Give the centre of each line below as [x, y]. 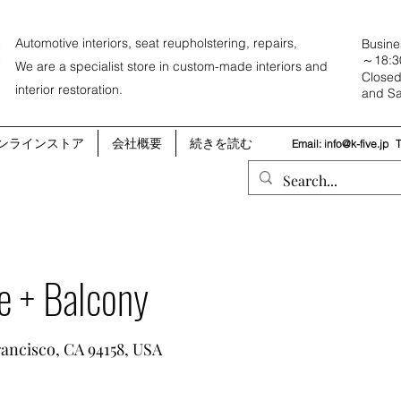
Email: [308, 144]
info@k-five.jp [356, 144]
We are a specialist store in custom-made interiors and [171, 66]
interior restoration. [69, 90]
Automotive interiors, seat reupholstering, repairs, [156, 43]
